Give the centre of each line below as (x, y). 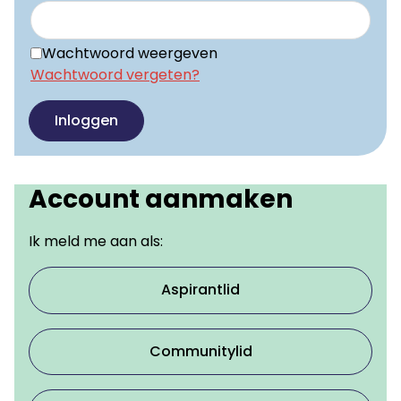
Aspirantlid (200, 290)
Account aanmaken (161, 199)
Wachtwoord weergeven (130, 53)
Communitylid (200, 351)
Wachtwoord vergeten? (115, 74)
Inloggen (86, 120)
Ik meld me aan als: (96, 242)
